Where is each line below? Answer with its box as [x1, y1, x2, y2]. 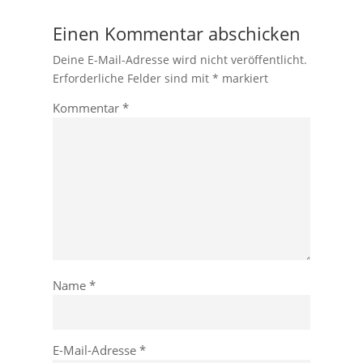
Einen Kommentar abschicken [52, 21, 301, 45]
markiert [218, 70, 268, 86]
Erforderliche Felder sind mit [52, 70, 212, 86]
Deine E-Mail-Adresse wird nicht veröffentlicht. [52, 52, 307, 67]
